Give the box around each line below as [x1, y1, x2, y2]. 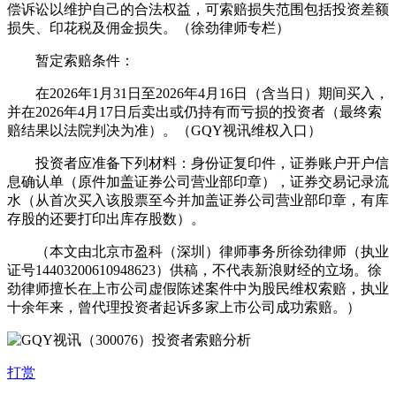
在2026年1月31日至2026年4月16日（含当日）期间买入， [7, 85, 389, 101]
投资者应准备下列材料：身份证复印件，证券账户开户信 [7, 155, 389, 171]
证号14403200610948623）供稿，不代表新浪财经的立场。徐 [7, 262, 382, 278]
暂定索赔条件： [7, 52, 134, 68]
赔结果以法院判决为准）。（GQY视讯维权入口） [7, 122, 322, 138]
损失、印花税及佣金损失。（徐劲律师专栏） [7, 19, 290, 35]
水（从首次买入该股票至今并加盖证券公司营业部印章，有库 [7, 192, 389, 208]
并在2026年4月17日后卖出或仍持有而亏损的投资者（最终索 [7, 103, 382, 119]
